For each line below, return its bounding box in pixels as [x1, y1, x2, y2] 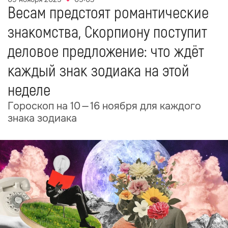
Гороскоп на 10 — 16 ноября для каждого [8, 100, 201, 112]
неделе [8, 80, 50, 101]
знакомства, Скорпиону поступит [8, 22, 207, 43]
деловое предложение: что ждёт [8, 42, 204, 62]
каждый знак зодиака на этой [8, 61, 189, 81]
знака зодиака [8, 112, 77, 125]
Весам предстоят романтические [8, 3, 209, 23]
